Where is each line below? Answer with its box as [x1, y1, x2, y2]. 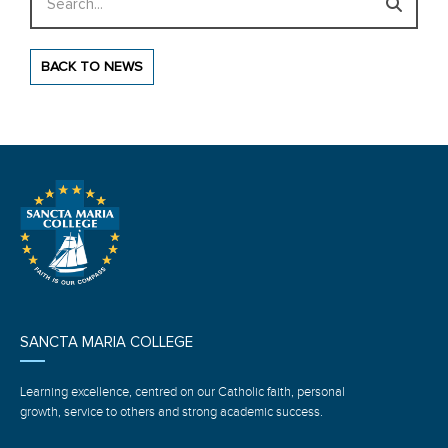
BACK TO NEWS [41, 60, 143, 75]
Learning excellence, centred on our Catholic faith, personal [20, 384, 345, 399]
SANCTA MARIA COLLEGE [20, 334, 193, 350]
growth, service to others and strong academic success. [20, 404, 323, 419]
